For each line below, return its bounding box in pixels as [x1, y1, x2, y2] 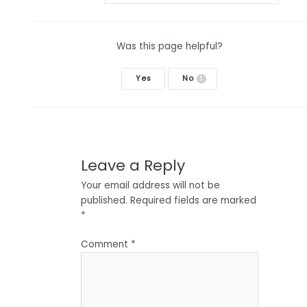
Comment [80, 238, 131, 251]
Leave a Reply [80, 154, 185, 176]
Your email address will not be [80, 178, 220, 192]
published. [80, 193, 127, 207]
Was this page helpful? [116, 39, 223, 53]
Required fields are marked [130, 193, 256, 207]
